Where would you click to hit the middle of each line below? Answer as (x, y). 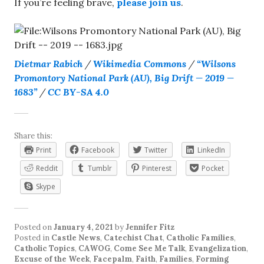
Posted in (33, 238)
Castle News (76, 238)
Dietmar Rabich (48, 64)
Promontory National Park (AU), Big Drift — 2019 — (124, 78)
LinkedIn (211, 150)
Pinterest (157, 169)
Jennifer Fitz (150, 227)
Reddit (47, 169)
